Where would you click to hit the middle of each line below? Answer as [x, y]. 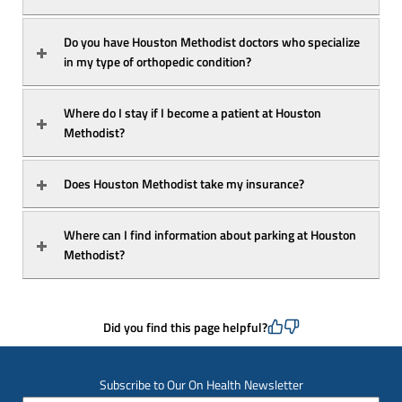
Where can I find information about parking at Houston [210, 234]
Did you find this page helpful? [185, 327]
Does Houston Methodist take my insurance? [184, 183]
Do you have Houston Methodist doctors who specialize [212, 41]
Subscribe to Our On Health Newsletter [201, 384]
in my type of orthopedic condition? [157, 61]
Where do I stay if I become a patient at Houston [192, 112]
